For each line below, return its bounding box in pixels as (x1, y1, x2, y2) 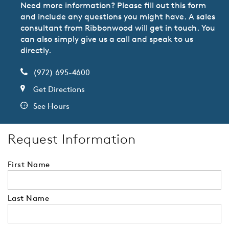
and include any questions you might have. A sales (20, 11, 215, 22)
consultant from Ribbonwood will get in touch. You (20, 22, 215, 33)
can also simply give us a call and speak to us (20, 34, 193, 44)
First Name (8, 159, 50, 170)
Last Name (8, 193, 50, 203)
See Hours (33, 101, 70, 111)
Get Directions (33, 84, 85, 95)
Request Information (8, 131, 136, 148)
